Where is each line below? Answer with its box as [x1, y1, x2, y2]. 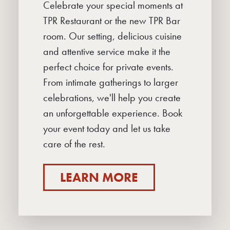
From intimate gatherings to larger [43, 75, 178, 89]
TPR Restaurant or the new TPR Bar [43, 13, 180, 27]
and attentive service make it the [43, 44, 170, 58]
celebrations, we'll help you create [43, 90, 181, 104]
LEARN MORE [60, 168, 138, 186]
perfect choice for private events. [43, 60, 174, 73]
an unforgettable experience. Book [43, 106, 182, 120]
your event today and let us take [43, 121, 170, 135]
